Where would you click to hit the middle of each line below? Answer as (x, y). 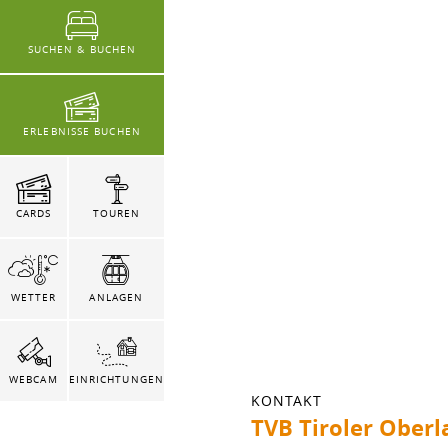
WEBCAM (33, 379)
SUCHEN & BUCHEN (82, 50)
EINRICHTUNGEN (116, 379)
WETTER (33, 297)
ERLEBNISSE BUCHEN (82, 132)
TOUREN (116, 214)
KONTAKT (286, 400)
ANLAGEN (116, 297)
